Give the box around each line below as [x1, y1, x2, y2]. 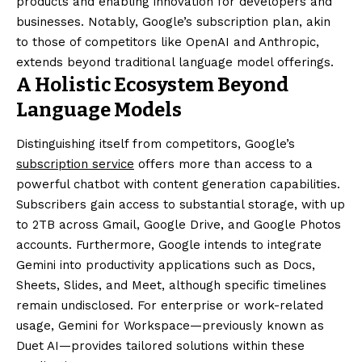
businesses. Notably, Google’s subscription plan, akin [16, 14, 330, 29]
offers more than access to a [134, 156, 313, 171]
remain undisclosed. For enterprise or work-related [16, 297, 323, 313]
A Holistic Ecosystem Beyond [16, 73, 288, 96]
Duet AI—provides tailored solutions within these [16, 338, 305, 353]
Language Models [16, 98, 182, 121]
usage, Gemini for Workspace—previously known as [16, 318, 324, 333]
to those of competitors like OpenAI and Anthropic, [16, 34, 319, 49]
